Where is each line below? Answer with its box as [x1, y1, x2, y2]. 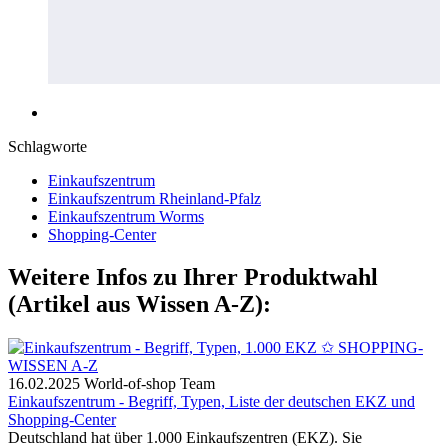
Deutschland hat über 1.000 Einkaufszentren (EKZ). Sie [8, 428, 362, 446]
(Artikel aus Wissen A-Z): [8, 290, 271, 317]
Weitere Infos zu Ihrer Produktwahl [8, 263, 378, 290]
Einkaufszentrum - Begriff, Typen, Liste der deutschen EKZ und [8, 392, 415, 410]
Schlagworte [8, 137, 87, 155]
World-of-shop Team [84, 374, 215, 392]
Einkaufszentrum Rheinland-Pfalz [48, 189, 261, 207]
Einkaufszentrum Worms [48, 207, 204, 225]
